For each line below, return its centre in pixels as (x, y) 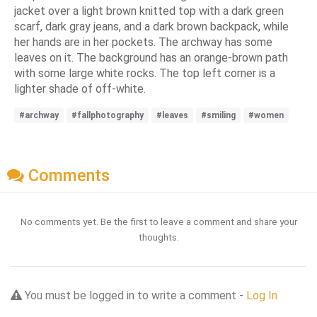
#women (266, 116)
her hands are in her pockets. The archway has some (143, 42)
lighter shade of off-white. (80, 89)
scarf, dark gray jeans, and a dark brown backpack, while (151, 27)
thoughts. (158, 237)
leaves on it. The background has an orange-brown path (151, 58)
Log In (262, 295)
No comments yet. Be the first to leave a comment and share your (158, 221)
